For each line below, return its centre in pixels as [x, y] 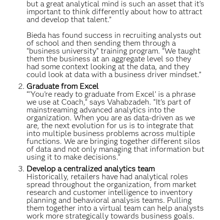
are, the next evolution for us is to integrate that [110, 125]
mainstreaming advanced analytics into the [101, 110]
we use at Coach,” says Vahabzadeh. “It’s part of [109, 102]
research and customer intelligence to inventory [110, 192]
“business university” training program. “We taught [114, 51]
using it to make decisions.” [74, 157]
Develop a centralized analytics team [91, 169]
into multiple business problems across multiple [111, 133]
